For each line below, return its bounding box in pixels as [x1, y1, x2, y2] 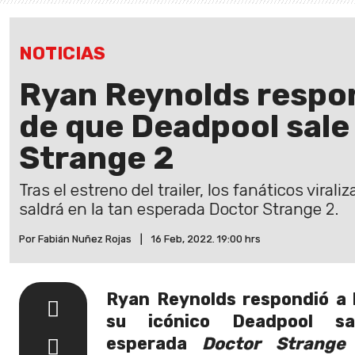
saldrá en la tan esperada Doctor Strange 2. [19, 199, 338, 219]
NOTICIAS [19, 42, 105, 64]
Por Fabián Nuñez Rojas [19, 232, 132, 245]
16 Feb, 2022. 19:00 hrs [151, 232, 261, 245]
